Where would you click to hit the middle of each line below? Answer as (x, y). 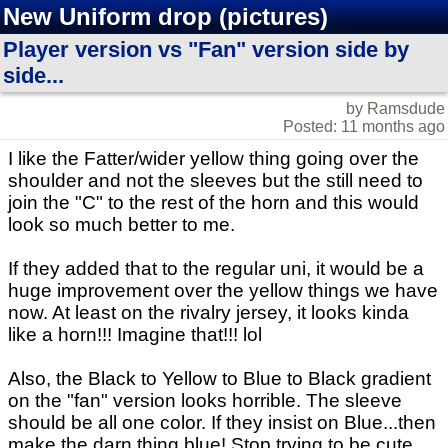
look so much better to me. (121, 224)
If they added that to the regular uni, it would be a (216, 268)
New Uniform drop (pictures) (165, 16)
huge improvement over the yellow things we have (223, 290)
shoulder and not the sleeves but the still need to (215, 180)
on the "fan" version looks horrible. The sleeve (205, 400)
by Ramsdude (395, 108)
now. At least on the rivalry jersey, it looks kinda (208, 312)
